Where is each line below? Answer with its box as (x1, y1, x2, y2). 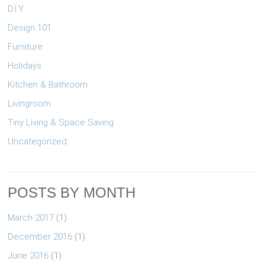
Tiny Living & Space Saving (8, 117, 114, 128)
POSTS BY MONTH (8, 185, 136, 201)
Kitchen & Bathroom (8, 79, 88, 91)
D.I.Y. (8, 4, 25, 15)
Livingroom (8, 98, 51, 109)
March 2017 (8, 212, 54, 224)
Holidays (8, 60, 42, 72)
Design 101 (8, 22, 52, 34)
